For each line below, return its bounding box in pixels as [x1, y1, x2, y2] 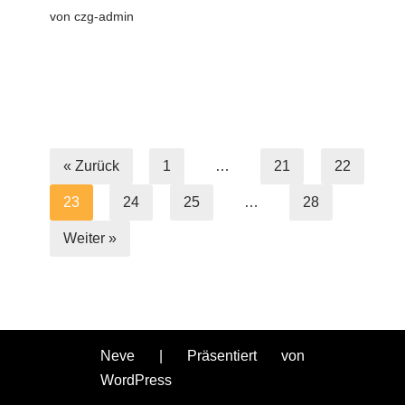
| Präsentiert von [135, 348, 305, 364]
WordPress [100, 372, 173, 389]
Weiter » [62, 230, 117, 246]
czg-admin [73, 9, 134, 24]
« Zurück [62, 157, 119, 174]
